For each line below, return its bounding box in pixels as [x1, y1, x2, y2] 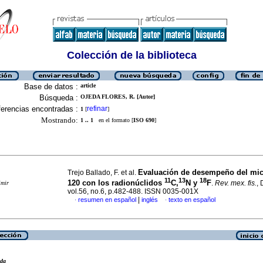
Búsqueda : [39, 93, 78, 102]
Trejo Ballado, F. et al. [68, 168, 138, 177]
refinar [87, 104, 107, 113]
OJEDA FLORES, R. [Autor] [80, 93, 155, 100]
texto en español [168, 196, 215, 204]
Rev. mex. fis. [215, 179, 257, 188]
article [80, 82, 96, 89]
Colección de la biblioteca [66, 49, 197, 61]
